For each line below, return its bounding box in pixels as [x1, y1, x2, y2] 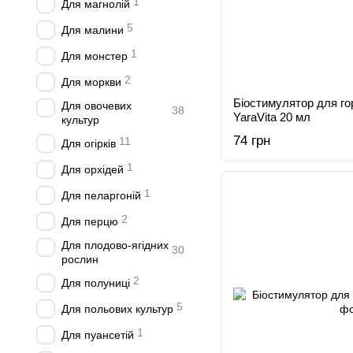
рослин [61, 253, 98, 266]
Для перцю [61, 215, 118, 228]
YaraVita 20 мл [233, 110, 310, 124]
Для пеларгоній [61, 189, 141, 202]
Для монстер [61, 50, 128, 62]
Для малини [61, 24, 124, 36]
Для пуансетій [61, 329, 134, 341]
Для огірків [61, 137, 116, 150]
